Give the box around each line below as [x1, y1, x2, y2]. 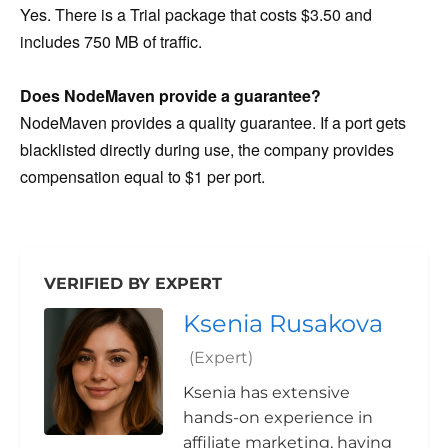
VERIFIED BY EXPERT [44, 274, 222, 294]
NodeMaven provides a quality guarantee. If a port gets [20, 111, 406, 135]
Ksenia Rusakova [183, 309, 383, 339]
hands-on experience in [183, 408, 373, 428]
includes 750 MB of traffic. [20, 29, 202, 53]
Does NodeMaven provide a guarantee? [20, 84, 321, 108]
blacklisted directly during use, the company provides [20, 138, 394, 162]
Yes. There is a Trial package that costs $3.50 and [20, 2, 372, 26]
